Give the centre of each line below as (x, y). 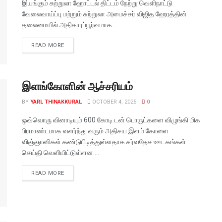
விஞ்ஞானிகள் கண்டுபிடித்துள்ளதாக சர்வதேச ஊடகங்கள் (104, 141)
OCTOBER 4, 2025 (113, 102)
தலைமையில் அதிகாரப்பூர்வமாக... (69, 25)
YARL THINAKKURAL (56, 102)
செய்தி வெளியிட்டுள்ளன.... (60, 152)
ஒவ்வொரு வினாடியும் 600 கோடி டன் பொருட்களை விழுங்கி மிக (111, 120)
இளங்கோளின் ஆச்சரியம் (77, 86)
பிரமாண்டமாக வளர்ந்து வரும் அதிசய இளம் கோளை (95, 131)
